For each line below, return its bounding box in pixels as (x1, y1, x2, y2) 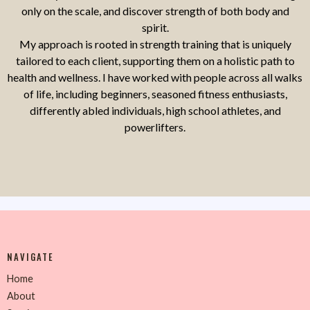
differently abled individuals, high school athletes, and (29, 103, 281, 117)
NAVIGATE (7, 250, 54, 264)
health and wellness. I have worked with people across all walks (8, 70, 302, 84)
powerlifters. (125, 120, 185, 134)
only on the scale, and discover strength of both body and (21, 3, 289, 17)
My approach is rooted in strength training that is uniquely (19, 37, 291, 51)
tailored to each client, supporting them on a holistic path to (15, 53, 295, 67)
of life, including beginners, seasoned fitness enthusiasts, (23, 86, 287, 100)
